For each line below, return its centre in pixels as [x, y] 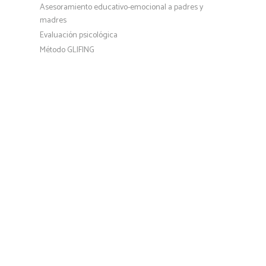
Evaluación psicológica [79, 36]
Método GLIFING [67, 50]
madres [53, 21]
